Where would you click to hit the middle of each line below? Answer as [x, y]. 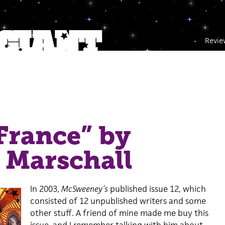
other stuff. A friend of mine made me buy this [119, 213]
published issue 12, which [157, 189]
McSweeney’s [84, 189]
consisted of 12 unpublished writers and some [118, 201]
